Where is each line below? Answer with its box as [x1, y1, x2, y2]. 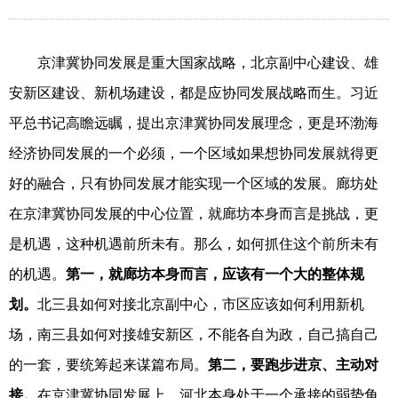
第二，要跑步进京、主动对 [208, 356, 378, 372]
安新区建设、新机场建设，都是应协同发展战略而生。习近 [9, 84, 378, 100]
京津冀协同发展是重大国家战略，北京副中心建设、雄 [9, 54, 378, 70]
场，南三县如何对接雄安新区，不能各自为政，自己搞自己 [9, 326, 378, 342]
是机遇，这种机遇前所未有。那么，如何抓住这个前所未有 [9, 235, 378, 251]
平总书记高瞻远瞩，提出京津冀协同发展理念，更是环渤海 [9, 115, 378, 131]
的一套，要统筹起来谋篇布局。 [9, 356, 208, 372]
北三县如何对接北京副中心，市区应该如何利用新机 [37, 296, 364, 312]
